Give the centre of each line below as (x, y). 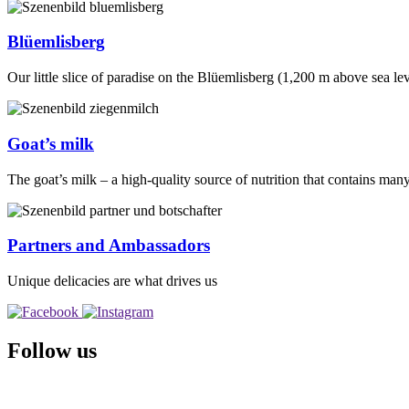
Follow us (52, 350)
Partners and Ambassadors (109, 246)
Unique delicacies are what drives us (112, 281)
